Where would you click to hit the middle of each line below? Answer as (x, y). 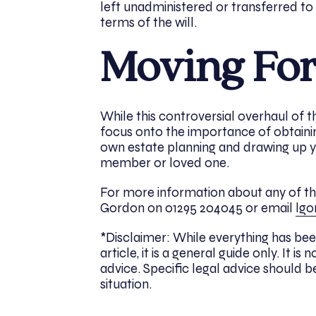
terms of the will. (148, 23)
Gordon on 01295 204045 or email (198, 208)
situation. (126, 284)
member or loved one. (165, 163)
